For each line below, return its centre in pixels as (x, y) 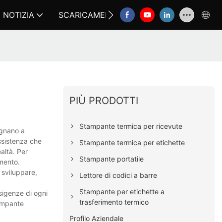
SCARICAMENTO (90, 15)
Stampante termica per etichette (132, 142)
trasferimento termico (114, 202)
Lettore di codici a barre (118, 175)
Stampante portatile (112, 159)
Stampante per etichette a (122, 191)
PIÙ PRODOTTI (104, 100)
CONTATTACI (171, 15)
